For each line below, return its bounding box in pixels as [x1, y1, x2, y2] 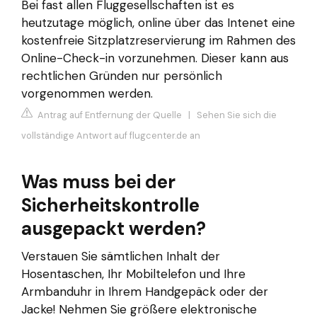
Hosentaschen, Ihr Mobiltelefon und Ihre [21, 265, 246, 282]
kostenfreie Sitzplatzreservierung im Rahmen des [21, 33, 296, 49]
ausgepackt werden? [21, 216, 206, 241]
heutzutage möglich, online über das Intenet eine [21, 15, 295, 31]
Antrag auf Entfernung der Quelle [35, 108, 182, 121]
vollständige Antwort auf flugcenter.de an [21, 129, 200, 142]
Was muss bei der [21, 169, 175, 194]
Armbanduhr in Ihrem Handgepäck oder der [21, 283, 268, 299]
